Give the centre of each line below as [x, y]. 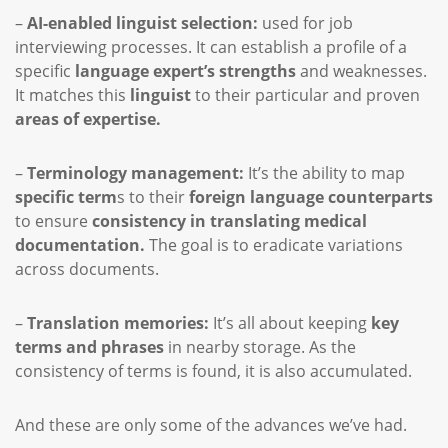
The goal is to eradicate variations [274, 245]
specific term [66, 197]
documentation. [80, 245]
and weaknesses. [361, 71]
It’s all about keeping [290, 323]
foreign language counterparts [311, 197]
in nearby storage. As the [260, 347]
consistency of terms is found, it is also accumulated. [215, 371]
